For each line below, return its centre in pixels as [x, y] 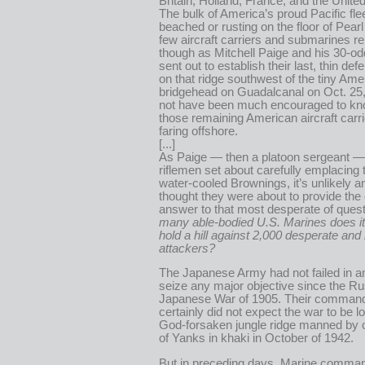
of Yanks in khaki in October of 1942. [256, 339]
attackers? [187, 248]
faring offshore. [198, 131]
